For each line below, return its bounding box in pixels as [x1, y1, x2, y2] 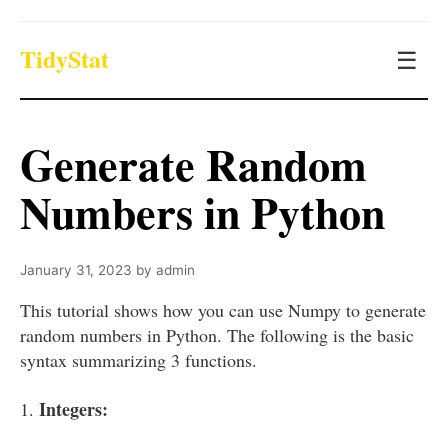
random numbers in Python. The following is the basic [20, 323, 414, 347]
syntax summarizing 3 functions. [20, 348, 257, 372]
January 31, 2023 [20, 262, 132, 278]
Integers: [39, 396, 108, 422]
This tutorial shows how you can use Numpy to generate [20, 298, 426, 322]
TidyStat [20, 40, 109, 76]
